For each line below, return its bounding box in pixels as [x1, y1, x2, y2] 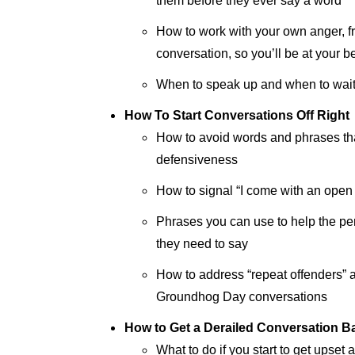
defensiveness [156, 153, 238, 166]
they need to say [156, 237, 248, 250]
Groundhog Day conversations [156, 290, 327, 303]
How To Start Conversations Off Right [124, 109, 349, 122]
